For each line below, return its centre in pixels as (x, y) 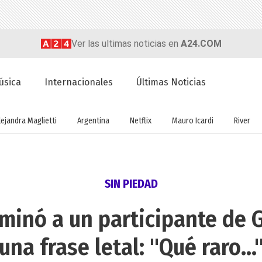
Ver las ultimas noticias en (126, 43)
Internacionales (79, 82)
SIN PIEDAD (131, 184)
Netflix (140, 120)
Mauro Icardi (192, 120)
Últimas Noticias (171, 82)
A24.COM (201, 43)
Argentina (93, 120)
